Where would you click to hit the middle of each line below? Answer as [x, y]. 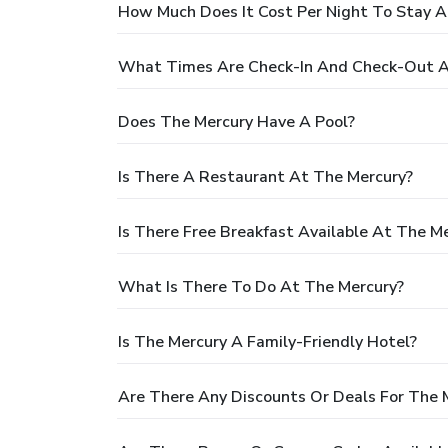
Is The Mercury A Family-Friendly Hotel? [267, 342]
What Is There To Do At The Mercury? [261, 287]
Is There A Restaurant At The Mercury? [265, 177]
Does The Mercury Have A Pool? [236, 122]
